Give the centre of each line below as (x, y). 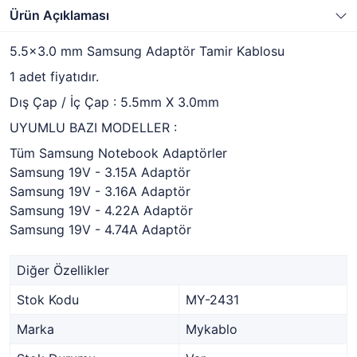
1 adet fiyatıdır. (54, 76)
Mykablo (212, 329)
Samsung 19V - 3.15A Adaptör (100, 172)
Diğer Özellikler (63, 270)
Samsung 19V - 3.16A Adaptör (100, 191)
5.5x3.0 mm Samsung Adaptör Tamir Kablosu (147, 51)
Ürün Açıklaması (59, 15)
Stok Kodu (48, 300)
